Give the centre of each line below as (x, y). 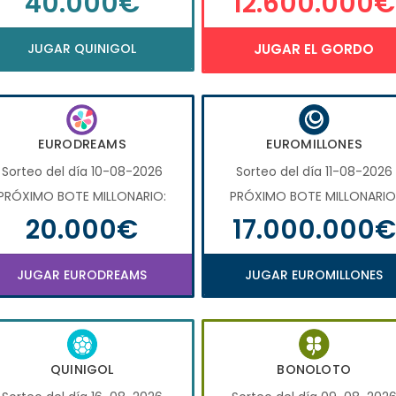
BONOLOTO (314, 369)
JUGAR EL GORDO (314, 49)
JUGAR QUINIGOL (82, 49)
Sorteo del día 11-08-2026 (314, 172)
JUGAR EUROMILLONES (314, 275)
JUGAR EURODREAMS (82, 275)
